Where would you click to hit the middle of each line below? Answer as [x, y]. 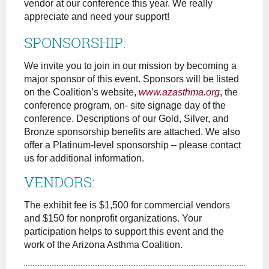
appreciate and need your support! [98, 17]
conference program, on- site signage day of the [125, 106]
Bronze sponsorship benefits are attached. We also [132, 132]
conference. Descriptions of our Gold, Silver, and [126, 119]
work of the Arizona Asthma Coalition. [103, 245]
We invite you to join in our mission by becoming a [130, 66]
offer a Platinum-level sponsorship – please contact [132, 145]
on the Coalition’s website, [81, 92]
